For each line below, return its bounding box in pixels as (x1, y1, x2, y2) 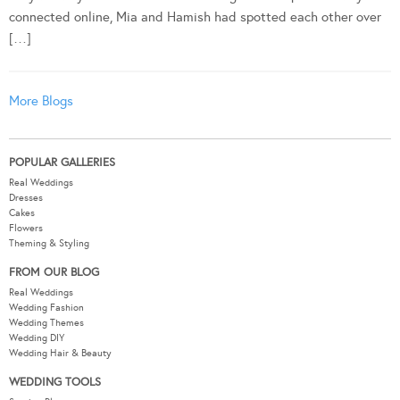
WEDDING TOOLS (9, 374, 101, 389)
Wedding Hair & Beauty (9, 346, 112, 359)
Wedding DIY (9, 331, 64, 344)
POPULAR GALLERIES (9, 154, 115, 170)
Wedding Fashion (9, 301, 84, 313)
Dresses (9, 191, 43, 204)
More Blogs (9, 92, 73, 109)
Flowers (9, 221, 43, 234)
